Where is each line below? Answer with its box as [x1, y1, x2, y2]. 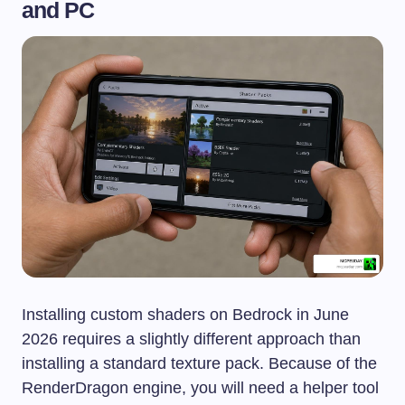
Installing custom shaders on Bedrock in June [22, 305, 349, 324]
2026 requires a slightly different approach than [22, 329, 361, 348]
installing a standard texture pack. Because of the [22, 353, 377, 372]
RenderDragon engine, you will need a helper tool [22, 378, 379, 397]
